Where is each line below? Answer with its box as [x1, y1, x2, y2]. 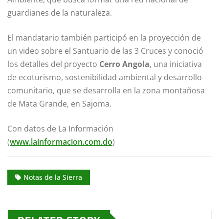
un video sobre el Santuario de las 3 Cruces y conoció [7, 45, 203, 57]
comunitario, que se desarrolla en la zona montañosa [7, 85, 205, 96]
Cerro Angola [99, 59, 150, 70]
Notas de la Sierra [23, 172, 82, 182]
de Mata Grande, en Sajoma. [7, 98, 111, 109]
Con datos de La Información [7, 123, 113, 134]
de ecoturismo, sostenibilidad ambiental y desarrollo [7, 72, 202, 83]
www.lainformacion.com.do [10, 136, 112, 148]
